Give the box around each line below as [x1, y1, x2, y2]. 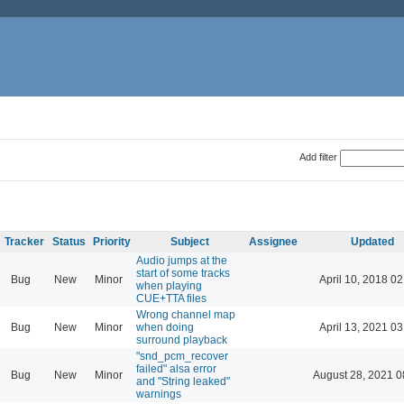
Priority [93, 234, 131, 248]
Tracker [4, 234, 44, 248]
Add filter [298, 151, 337, 162]
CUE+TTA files [136, 291, 207, 305]
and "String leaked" [136, 374, 230, 388]
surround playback [136, 333, 227, 346]
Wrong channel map [136, 308, 235, 321]
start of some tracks [136, 266, 230, 280]
